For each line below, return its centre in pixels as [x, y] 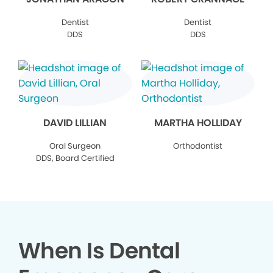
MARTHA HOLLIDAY [198, 123]
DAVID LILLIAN [75, 123]
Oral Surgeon [75, 146]
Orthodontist [198, 146]
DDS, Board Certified [75, 158]
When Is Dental [99, 251]
